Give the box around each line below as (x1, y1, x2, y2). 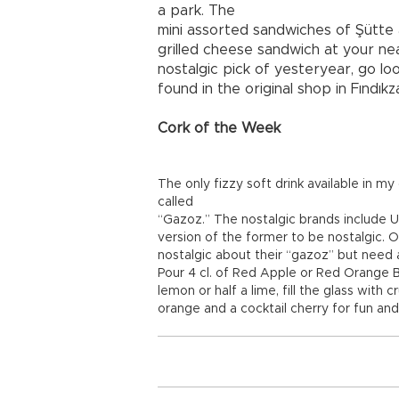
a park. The (158, 4, 235, 18)
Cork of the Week (158, 121, 281, 135)
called (158, 196, 193, 208)
